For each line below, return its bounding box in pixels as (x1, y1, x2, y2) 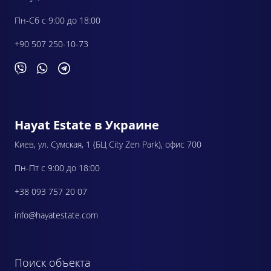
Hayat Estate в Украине (15, 116, 159, 133)
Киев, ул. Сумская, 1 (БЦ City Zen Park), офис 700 (15, 138, 201, 150)
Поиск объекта (15, 255, 91, 270)
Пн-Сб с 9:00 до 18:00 (15, 14, 100, 26)
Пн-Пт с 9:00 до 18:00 (15, 162, 100, 174)
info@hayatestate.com (15, 209, 98, 221)
